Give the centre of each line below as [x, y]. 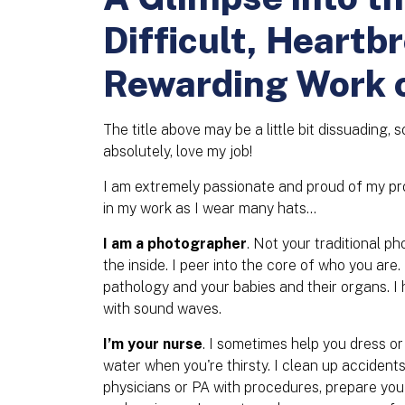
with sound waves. [164, 309]
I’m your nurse [153, 344]
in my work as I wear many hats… [210, 208]
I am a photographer [175, 244]
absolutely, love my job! [178, 151]
